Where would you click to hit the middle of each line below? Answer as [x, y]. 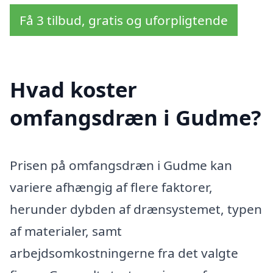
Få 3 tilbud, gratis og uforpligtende [124, 20]
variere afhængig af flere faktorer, [111, 187]
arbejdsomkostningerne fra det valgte [124, 253]
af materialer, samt [66, 231]
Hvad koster [73, 89]
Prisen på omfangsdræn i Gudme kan [121, 165]
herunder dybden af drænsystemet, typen [136, 209]
